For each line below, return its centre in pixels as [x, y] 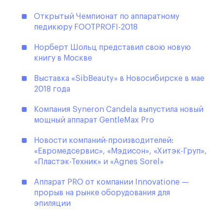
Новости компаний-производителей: [104, 141]
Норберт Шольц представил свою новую [112, 48]
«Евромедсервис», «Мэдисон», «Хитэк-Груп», [120, 151]
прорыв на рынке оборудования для [102, 193]
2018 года [52, 89]
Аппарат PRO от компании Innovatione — [111, 182]
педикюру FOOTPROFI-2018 [86, 27]
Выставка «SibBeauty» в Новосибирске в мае [119, 79]
